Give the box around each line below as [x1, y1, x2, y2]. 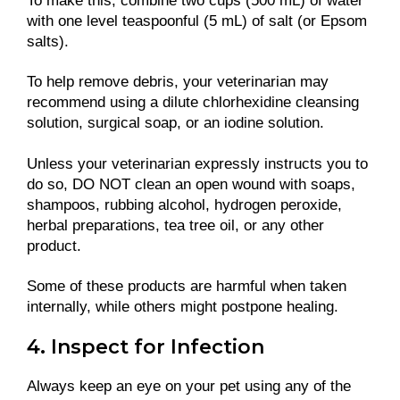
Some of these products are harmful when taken [27, 277, 346, 295]
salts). [27, 33, 69, 51]
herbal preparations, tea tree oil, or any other [27, 216, 324, 234]
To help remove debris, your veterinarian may [27, 73, 329, 91]
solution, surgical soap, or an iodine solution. [27, 114, 324, 132]
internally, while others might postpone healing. [27, 297, 338, 315]
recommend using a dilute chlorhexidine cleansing [27, 94, 359, 112]
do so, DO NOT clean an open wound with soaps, [27, 175, 355, 193]
